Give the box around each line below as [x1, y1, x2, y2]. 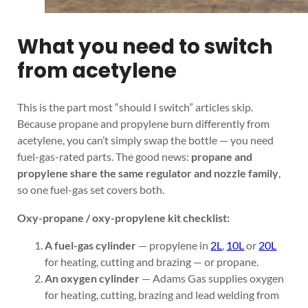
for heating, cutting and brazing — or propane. [45, 254, 259, 268]
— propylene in [136, 238, 211, 252]
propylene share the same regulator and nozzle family [17, 166, 279, 180]
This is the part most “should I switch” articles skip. [17, 100, 254, 114]
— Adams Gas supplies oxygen [140, 271, 285, 285]
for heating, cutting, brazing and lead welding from [45, 287, 280, 301]
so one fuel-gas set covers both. [17, 183, 165, 197]
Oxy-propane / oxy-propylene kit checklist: [17, 210, 230, 224]
